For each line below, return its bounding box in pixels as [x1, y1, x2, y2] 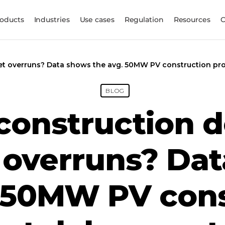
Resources [173, 15, 210, 24]
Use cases [79, 15, 115, 24]
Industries [34, 15, 70, 24]
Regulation [124, 15, 164, 24]
